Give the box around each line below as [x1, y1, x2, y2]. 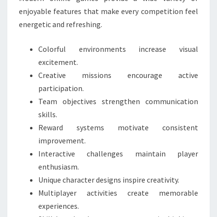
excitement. [38, 57, 78, 67]
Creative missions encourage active [38, 70, 198, 80]
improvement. [38, 136, 86, 145]
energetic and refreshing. [19, 19, 102, 29]
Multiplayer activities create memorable [38, 188, 198, 198]
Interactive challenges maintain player [38, 149, 198, 158]
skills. [38, 109, 57, 119]
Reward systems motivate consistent [38, 123, 198, 132]
